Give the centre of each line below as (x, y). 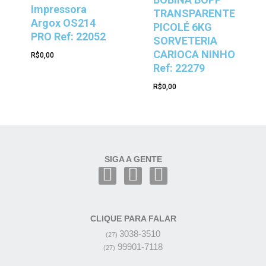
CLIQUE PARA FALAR (133, 219)
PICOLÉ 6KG (183, 27)
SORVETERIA (186, 41)
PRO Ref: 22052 (68, 36)
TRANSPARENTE (194, 14)
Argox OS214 (63, 23)
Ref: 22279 (179, 68)
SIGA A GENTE (133, 159)
